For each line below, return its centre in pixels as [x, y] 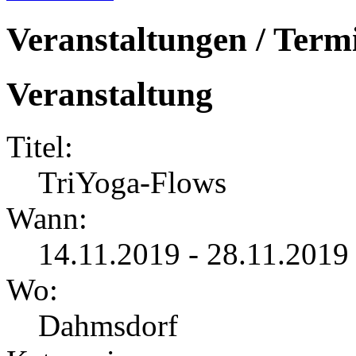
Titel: [40, 147]
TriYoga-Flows [132, 183]
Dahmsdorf [108, 326]
